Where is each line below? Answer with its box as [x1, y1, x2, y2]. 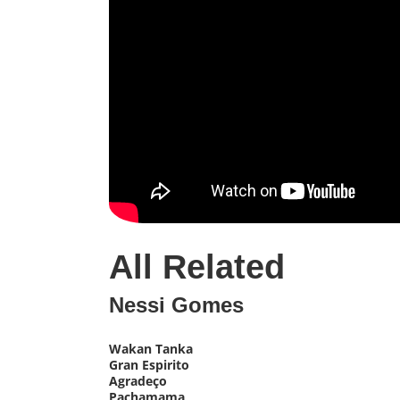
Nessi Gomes [109, 293, 244, 318]
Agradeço [109, 371, 167, 389]
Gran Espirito [109, 355, 189, 373]
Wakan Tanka [109, 339, 193, 357]
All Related [109, 248, 285, 287]
